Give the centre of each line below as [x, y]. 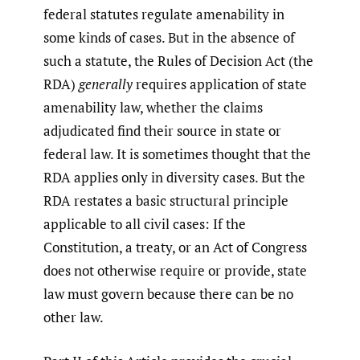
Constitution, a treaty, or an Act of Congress [175, 247]
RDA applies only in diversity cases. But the [174, 178]
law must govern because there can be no [168, 294]
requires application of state [220, 84]
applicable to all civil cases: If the [145, 224]
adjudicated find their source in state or [162, 131]
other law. [74, 317]
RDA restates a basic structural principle [166, 201]
